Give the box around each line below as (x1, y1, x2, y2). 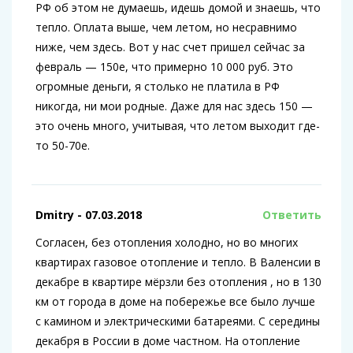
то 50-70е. (35, 138, 90, 154)
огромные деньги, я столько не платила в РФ (35, 79, 280, 95)
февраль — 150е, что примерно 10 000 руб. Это (35, 59, 293, 75)
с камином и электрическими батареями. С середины (35, 314, 320, 329)
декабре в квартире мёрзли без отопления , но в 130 (35, 274, 321, 290)
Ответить (262, 207, 321, 223)
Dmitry (35, 207, 74, 223)
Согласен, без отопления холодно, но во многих (35, 235, 298, 251)
